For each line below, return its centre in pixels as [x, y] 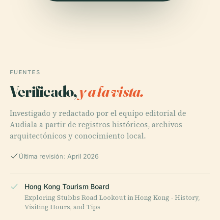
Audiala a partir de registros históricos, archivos [96, 124]
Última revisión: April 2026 [59, 156]
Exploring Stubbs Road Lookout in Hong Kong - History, [112, 197]
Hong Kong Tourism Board [67, 186]
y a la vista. [111, 91]
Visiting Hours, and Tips [63, 207]
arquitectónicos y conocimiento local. [78, 136]
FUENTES [25, 72]
